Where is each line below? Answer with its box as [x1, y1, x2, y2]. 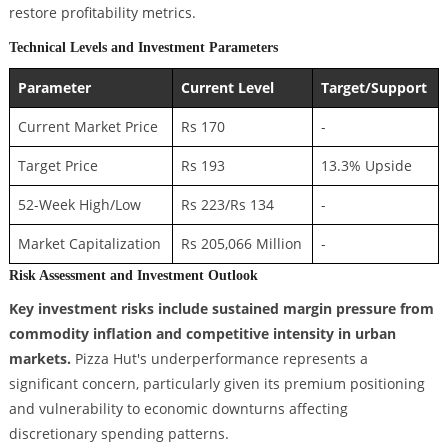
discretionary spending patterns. [8, 424, 229, 444]
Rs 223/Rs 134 [180, 195, 274, 215]
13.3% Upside [320, 156, 412, 176]
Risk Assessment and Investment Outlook [8, 267, 258, 284]
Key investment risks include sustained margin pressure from [8, 299, 434, 319]
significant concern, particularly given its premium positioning [8, 374, 425, 394]
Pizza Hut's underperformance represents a [70, 349, 368, 369]
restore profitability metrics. [8, 3, 196, 23]
